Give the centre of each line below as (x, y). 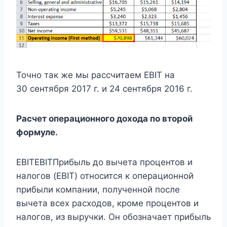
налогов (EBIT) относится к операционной (105, 176)
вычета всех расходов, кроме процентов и (107, 203)
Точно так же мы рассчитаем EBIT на (96, 75)
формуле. (37, 132)
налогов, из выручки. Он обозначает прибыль (113, 217)
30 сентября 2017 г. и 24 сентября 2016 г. (104, 88)
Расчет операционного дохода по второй (104, 118)
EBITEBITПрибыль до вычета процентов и (104, 162)
